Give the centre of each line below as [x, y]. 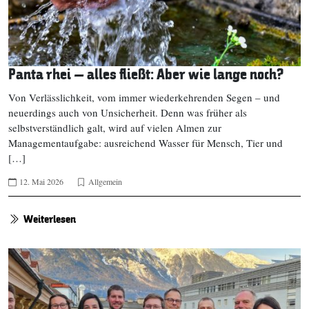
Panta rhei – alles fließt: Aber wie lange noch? [146, 75]
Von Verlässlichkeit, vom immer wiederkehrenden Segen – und [144, 98]
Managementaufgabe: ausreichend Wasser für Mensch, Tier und [146, 143]
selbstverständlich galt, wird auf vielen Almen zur [115, 128]
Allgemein [105, 182]
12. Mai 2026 [41, 182]
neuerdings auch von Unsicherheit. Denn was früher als [128, 113]
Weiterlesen [50, 220]
